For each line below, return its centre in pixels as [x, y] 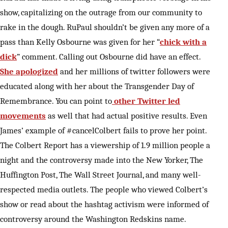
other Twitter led [146, 101]
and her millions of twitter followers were [134, 72]
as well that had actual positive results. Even [126, 116]
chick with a [183, 42]
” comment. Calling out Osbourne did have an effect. [109, 57]
